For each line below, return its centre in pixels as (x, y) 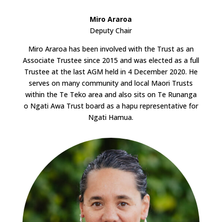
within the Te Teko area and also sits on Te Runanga (111, 95)
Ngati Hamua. (111, 117)
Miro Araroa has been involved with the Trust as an (111, 49)
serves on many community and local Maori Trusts (111, 83)
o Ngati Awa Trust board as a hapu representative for (111, 106)
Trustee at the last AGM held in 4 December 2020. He (111, 72)
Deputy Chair (111, 31)
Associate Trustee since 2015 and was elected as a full (111, 60)
